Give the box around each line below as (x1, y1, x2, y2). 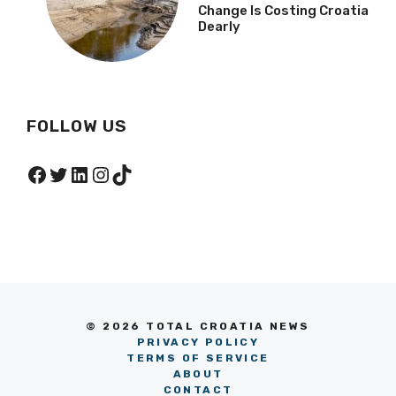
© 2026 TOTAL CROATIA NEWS (86, 320, 310, 332)
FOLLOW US (27, 116, 127, 136)
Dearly (198, 18, 240, 34)
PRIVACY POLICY (136, 336, 260, 348)
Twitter (47, 161, 118, 187)
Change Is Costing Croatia (198, 2, 369, 19)
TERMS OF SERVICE (126, 352, 270, 364)
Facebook (26, 161, 122, 187)
